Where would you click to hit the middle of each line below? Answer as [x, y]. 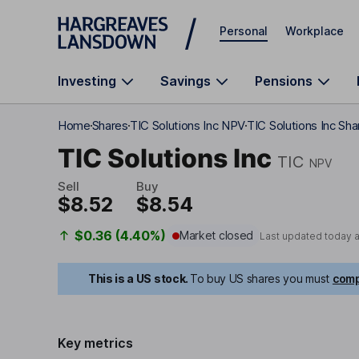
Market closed [216, 235]
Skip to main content [115, 20]
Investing [87, 81]
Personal [244, 30]
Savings [186, 81]
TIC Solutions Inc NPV [188, 125]
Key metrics [95, 343]
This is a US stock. [138, 278]
